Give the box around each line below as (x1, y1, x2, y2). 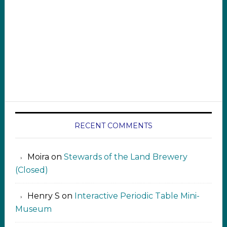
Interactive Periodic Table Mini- (74, 191, 200, 201)
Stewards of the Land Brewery (63, 152, 187, 162)
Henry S (27, 191, 60, 201)
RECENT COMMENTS (74, 121, 153, 130)
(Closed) (15, 165, 48, 175)
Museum (15, 204, 52, 214)
